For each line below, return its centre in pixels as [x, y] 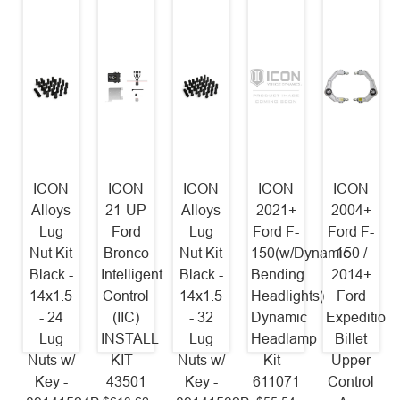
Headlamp [284, 338]
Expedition [360, 317]
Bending [278, 274]
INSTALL [130, 338]
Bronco [126, 253]
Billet [351, 338]
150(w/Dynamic [301, 253]
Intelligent [132, 274]
